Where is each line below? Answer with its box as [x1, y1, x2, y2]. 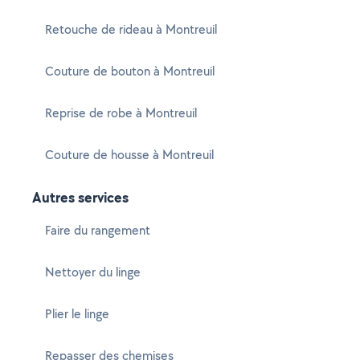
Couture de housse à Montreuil [45, 146, 214, 163]
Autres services [32, 187, 129, 207]
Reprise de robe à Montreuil [45, 104, 197, 121]
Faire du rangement [45, 222, 150, 239]
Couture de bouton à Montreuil [45, 63, 215, 80]
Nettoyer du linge [45, 264, 141, 280]
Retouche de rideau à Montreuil [45, 21, 217, 38]
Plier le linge [45, 305, 109, 322]
